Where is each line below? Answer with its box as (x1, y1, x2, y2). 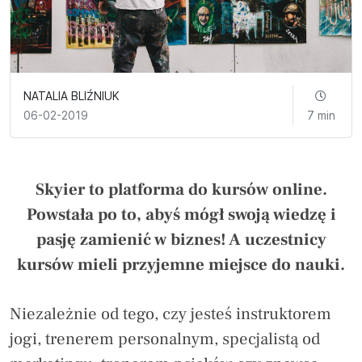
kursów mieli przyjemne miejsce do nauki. (17, 253, 345, 276)
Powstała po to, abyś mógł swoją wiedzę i (26, 203, 336, 225)
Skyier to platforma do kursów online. (35, 178, 327, 200)
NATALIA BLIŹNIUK (23, 88, 120, 103)
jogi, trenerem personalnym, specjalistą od (10, 327, 320, 350)
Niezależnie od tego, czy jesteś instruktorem (10, 302, 331, 325)
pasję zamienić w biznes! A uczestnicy (36, 228, 326, 250)
